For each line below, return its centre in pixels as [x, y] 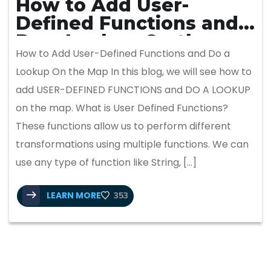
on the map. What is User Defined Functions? [122, 108]
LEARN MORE [73, 195]
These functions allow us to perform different [123, 126]
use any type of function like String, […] [106, 162]
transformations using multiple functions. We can [132, 144]
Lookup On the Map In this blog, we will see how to [134, 71]
